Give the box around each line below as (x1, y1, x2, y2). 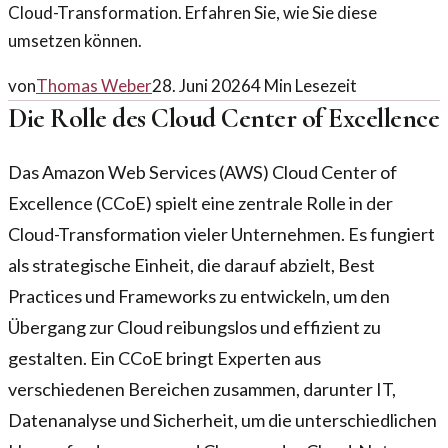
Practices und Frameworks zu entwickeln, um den (8, 284, 390, 307)
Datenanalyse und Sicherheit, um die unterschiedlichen (8, 408, 437, 431)
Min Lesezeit (261, 75, 357, 97)
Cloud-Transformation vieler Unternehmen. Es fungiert (8, 222, 435, 245)
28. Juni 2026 (152, 75, 251, 97)
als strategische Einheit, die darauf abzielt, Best (8, 253, 375, 276)
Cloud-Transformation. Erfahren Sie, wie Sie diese (8, 2, 377, 24)
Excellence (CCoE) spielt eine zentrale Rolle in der (8, 191, 393, 214)
